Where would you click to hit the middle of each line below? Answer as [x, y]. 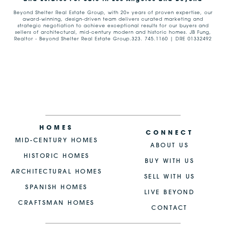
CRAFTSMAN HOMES [56, 204]
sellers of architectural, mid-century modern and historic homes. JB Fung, [113, 33]
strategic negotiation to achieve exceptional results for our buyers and [113, 26]
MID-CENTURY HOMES [56, 141]
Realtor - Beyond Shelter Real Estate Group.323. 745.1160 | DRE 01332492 [113, 39]
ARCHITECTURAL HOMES [56, 172]
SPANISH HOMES [56, 188]
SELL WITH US [169, 177]
